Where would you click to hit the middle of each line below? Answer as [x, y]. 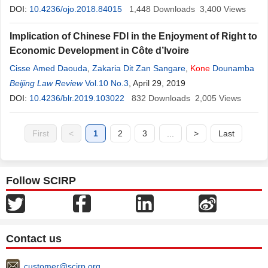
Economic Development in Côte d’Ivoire [99, 51]
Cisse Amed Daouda [48, 68]
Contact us [34, 239]
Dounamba [232, 68]
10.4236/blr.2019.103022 [77, 98]
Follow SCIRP [41, 181]
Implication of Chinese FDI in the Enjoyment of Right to [133, 36]
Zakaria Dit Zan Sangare [139, 68]
